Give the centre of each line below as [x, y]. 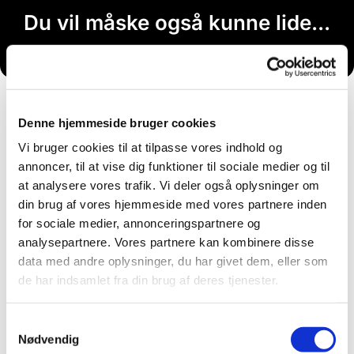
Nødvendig [49, 339]
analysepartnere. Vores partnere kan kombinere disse [166, 242]
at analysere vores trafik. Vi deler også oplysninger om [169, 185]
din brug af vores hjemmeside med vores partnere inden [173, 204]
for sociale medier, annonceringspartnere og [139, 223]
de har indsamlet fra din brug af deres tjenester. [149, 280]
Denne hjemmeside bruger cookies [117, 122]
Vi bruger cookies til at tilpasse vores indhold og [150, 147]
